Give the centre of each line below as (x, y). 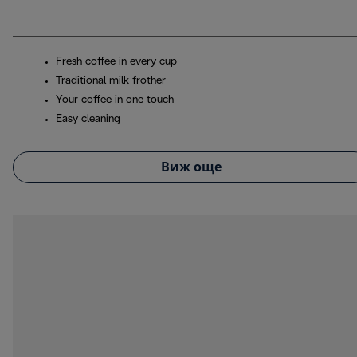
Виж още (191, 167)
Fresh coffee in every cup (116, 62)
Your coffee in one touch (115, 100)
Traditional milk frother (111, 81)
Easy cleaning (88, 120)
